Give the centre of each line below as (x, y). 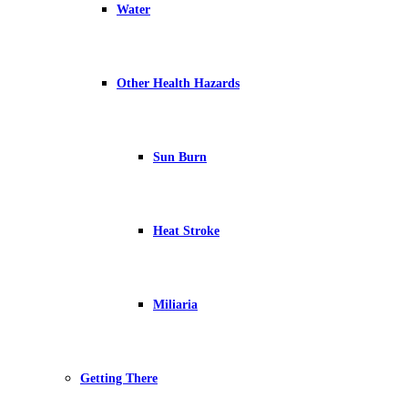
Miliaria (175, 305)
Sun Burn (180, 157)
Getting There (119, 378)
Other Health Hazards (178, 83)
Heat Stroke (186, 231)
